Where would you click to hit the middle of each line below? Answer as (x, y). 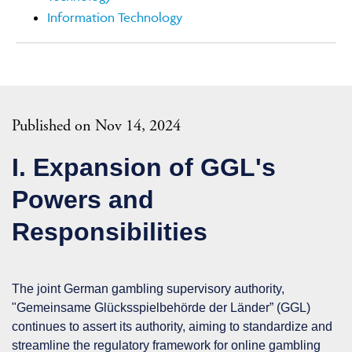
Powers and (83, 199)
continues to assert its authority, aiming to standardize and (172, 326)
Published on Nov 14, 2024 (96, 125)
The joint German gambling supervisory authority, (148, 288)
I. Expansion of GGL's (144, 167)
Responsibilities (113, 231)
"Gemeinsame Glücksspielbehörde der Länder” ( (146, 307)
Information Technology (115, 17)
